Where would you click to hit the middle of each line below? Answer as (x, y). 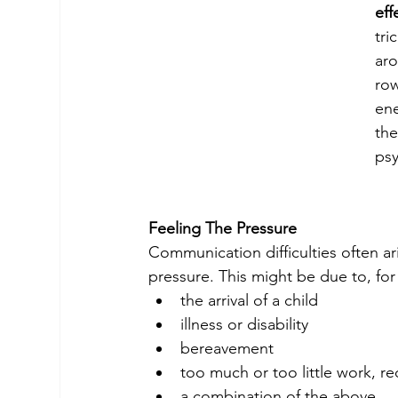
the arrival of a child (250, 301)
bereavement (227, 349)
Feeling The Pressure (223, 229)
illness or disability (245, 325)
